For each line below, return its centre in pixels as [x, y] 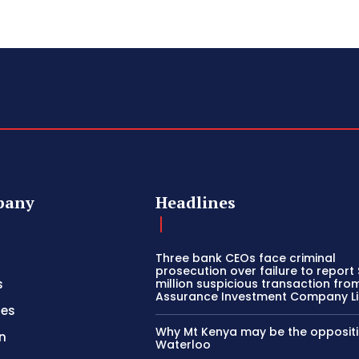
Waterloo [184, 345]
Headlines [196, 203]
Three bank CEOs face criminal [246, 258]
